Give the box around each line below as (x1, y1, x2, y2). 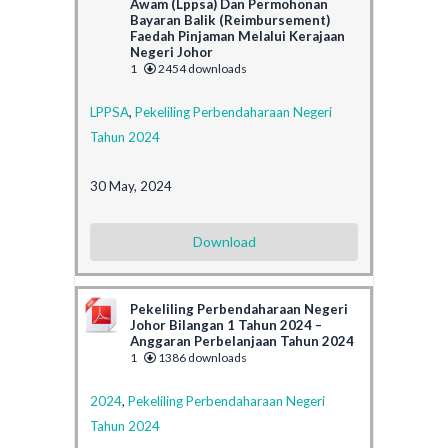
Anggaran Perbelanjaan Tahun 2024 (130, 332, 354, 349)
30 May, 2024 (90, 177, 172, 194)
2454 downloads (156, 60, 247, 76)
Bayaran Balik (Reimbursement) (130, 11, 330, 28)
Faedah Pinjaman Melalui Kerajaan (130, 27, 345, 44)
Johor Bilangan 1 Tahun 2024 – (130, 316, 322, 333)
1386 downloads (156, 349, 247, 365)
